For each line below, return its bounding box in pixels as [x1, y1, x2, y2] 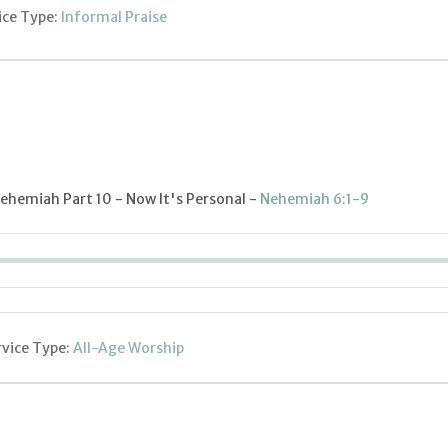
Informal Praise [61, 8, 167, 27]
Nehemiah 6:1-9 [260, 190, 369, 208]
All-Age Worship [73, 339, 184, 358]
